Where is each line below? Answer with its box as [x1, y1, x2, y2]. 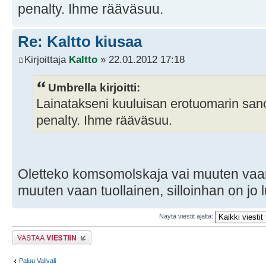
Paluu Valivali [19, 257, 56, 265]
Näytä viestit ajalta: [159, 213, 215, 220]
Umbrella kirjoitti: [48, 80, 140, 94]
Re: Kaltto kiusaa [18, 33, 142, 51]
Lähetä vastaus [12, 230, 56, 237]
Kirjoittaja [24, 53, 69, 65]
